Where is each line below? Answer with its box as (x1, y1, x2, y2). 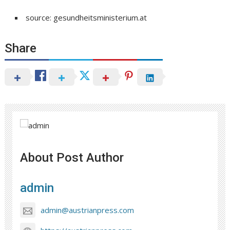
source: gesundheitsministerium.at (26, 12, 147, 23)
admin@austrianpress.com (41, 205, 135, 216)
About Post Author (20, 150, 124, 165)
